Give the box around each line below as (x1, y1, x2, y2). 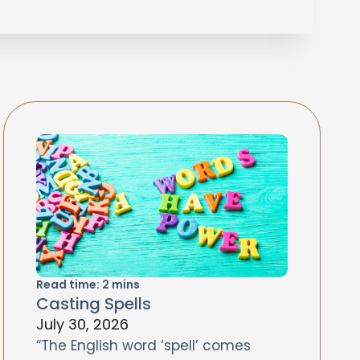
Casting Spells (35, 292, 151, 315)
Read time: (35, 276, 100, 292)
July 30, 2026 (35, 314, 129, 334)
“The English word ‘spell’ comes (35, 336, 251, 355)
